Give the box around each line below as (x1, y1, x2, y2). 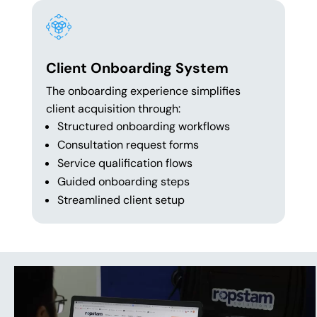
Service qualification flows (57, 156, 192, 171)
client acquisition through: (45, 101, 180, 117)
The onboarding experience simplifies (45, 83, 241, 99)
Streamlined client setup (57, 192, 185, 208)
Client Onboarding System (45, 59, 229, 78)
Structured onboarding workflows (57, 119, 230, 134)
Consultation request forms (57, 137, 199, 153)
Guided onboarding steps (57, 174, 190, 190)
